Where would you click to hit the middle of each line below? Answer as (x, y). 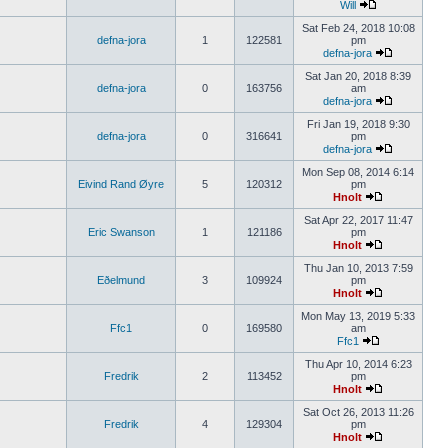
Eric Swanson (121, 232)
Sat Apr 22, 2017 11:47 (358, 220)
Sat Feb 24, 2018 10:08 (358, 28)
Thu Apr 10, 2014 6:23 (358, 364)
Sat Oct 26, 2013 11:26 (358, 412)
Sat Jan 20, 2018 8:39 (358, 76)
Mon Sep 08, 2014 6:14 (358, 172)
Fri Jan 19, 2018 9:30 (358, 124)
